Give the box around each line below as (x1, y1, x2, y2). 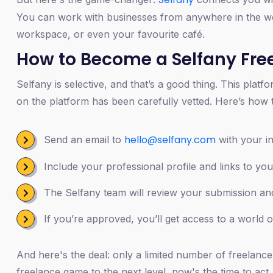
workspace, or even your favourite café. (16, 27, 205, 40)
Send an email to (44, 133, 124, 146)
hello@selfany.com (124, 132, 216, 147)
